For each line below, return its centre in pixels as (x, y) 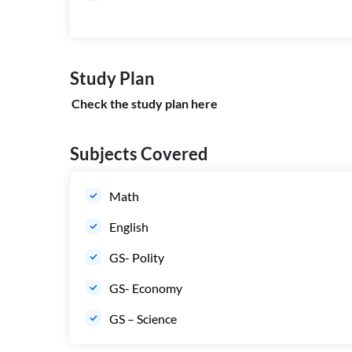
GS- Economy (147, 288)
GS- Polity (138, 258)
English (130, 227)
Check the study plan (131, 104)
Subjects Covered (139, 154)
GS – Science (144, 319)
